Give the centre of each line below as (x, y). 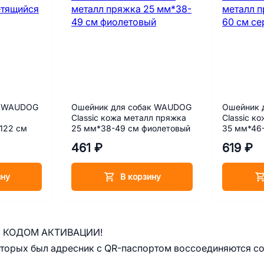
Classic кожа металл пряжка (129, 118)
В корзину (140, 176)
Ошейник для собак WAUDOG (131, 107)
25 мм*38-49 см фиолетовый (131, 128)
